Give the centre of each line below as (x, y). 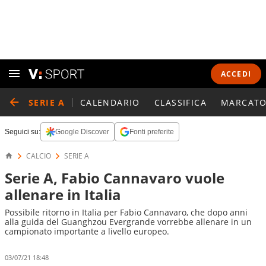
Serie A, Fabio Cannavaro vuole (115, 178)
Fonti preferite (152, 132)
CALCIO (39, 156)
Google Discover (82, 132)
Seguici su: (23, 132)
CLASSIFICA (180, 102)
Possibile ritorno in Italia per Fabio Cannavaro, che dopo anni (126, 212)
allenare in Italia (63, 194)
